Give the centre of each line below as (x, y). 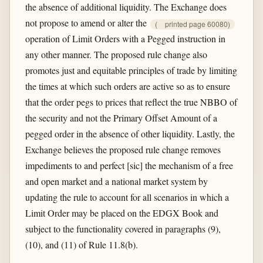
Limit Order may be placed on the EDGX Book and (122, 213)
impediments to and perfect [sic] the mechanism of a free (129, 165)
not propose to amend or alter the (87, 22)
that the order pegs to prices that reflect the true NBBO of (131, 102)
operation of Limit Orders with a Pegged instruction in (125, 38)
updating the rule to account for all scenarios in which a (127, 197)
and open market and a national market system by (116, 181)
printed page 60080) (197, 24)
